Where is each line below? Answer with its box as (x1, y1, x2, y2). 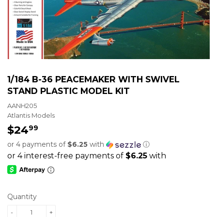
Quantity (7, 192, 37, 201)
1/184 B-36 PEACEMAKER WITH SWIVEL (7, 74, 180, 84)
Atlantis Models (7, 111, 55, 120)
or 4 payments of (7, 140, 67, 149)
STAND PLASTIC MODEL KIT (7, 85, 130, 96)
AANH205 (7, 102, 37, 110)
